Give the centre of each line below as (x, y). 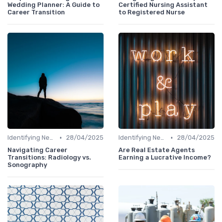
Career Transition (36, 12)
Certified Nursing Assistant (163, 5)
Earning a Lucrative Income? (165, 158)
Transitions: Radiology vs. (49, 158)
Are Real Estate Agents (157, 150)
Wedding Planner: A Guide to (54, 5)
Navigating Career (37, 150)
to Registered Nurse (152, 12)
